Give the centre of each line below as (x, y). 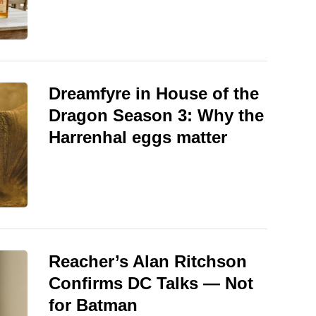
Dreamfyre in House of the (154, 94)
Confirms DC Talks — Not (151, 284)
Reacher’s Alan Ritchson (148, 262)
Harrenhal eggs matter (138, 138)
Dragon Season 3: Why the (156, 116)
